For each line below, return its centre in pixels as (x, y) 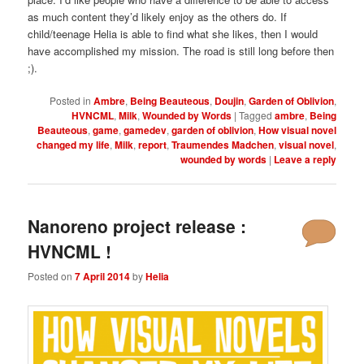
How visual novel (297, 130)
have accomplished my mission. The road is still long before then (181, 50)
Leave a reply (305, 159)
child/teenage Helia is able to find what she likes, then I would (173, 33)
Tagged (255, 115)
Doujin (229, 100)
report (152, 144)
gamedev (145, 130)
